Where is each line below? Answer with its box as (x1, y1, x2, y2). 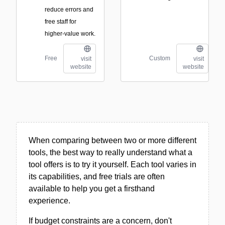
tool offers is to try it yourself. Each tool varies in (29, 160, 196, 169)
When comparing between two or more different (29, 136, 196, 145)
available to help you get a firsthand (29, 184, 155, 193)
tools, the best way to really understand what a (29, 148, 192, 157)
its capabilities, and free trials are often (29, 172, 165, 181)
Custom (149, 55, 170, 62)
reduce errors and (45, 6, 93, 13)
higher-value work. (45, 30, 95, 37)
